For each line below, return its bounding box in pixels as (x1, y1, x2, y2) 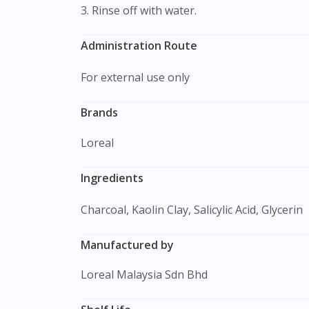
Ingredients (81, 170, 143, 186)
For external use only (81, 70, 190, 86)
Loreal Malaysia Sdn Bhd (87, 266, 208, 282)
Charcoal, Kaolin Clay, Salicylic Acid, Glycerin (81, 201, 303, 217)
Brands (88, 105, 118, 121)
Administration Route (81, 38, 197, 54)
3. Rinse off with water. (81, 3, 197, 19)
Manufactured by (90, 237, 174, 252)
